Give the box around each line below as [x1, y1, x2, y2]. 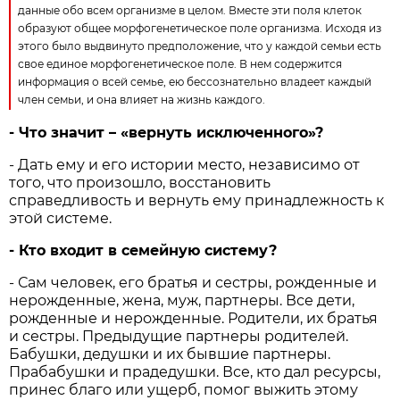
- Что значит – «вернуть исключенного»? [9, 124, 324, 142]
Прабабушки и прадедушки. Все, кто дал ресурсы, [9, 363, 381, 381]
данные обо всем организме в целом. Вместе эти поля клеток [18, 4, 362, 18]
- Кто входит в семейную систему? [9, 242, 278, 260]
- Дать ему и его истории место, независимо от [9, 156, 361, 174]
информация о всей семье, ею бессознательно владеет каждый [18, 75, 372, 89]
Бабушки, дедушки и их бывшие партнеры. [9, 346, 331, 363]
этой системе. [9, 210, 112, 228]
